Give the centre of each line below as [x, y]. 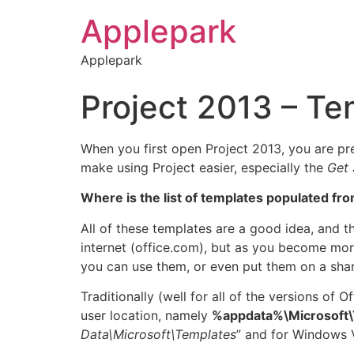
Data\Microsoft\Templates [158, 335]
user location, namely [146, 316]
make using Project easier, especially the [204, 168]
